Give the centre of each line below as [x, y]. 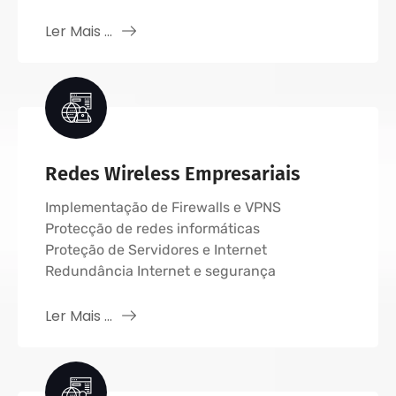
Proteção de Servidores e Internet [156, 250]
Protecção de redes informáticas [152, 228]
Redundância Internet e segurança [160, 271]
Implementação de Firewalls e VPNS [163, 207]
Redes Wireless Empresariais [173, 174]
